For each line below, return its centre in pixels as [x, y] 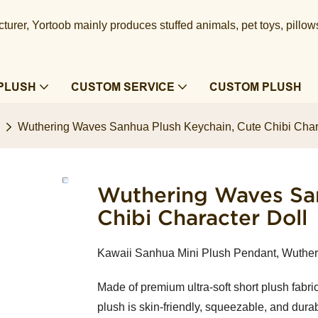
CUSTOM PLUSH [255, 87]
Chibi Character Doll [202, 218]
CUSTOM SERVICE [122, 87]
